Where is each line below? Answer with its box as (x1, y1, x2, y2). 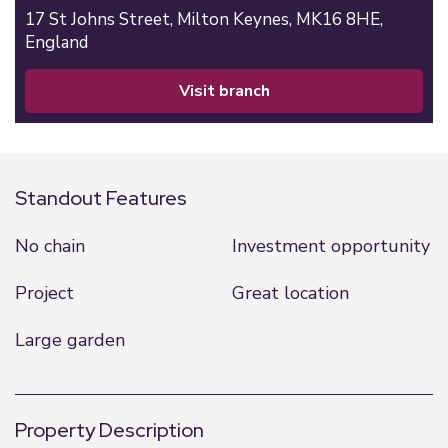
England (25, 31, 88, 54)
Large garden (15, 328, 125, 352)
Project (15, 281, 74, 305)
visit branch (189, 80, 270, 102)
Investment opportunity (231, 234, 430, 258)
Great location (231, 281, 349, 305)
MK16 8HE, (296, 8, 387, 31)
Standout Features (15, 185, 187, 211)
